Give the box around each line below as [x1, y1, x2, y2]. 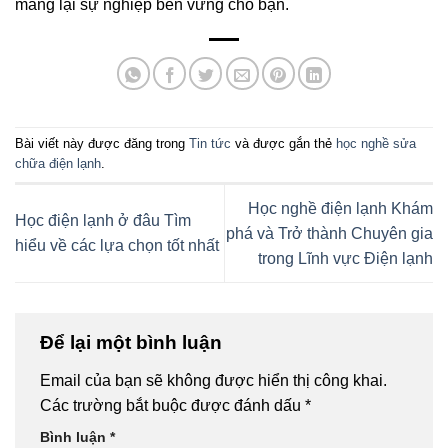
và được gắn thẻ [231, 136, 336, 152]
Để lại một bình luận [40, 332, 227, 354]
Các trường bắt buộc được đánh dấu [40, 396, 305, 414]
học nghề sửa [336, 136, 416, 152]
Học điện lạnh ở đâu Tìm [15, 212, 191, 230]
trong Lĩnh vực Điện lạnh [258, 249, 433, 267]
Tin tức [189, 136, 231, 152]
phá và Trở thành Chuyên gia [226, 224, 433, 242]
